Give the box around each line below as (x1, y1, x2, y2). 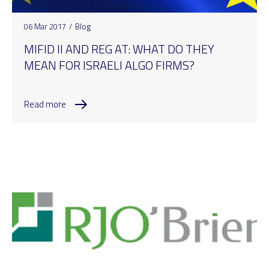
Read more (24, 97, 66, 111)
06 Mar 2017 (24, 20, 66, 32)
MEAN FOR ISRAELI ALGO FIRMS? (24, 55, 195, 74)
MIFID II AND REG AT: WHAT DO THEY (24, 39, 214, 58)
